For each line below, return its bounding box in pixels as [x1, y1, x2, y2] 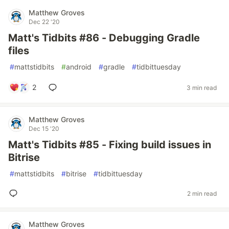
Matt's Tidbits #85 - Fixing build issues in [8, 139, 211, 151]
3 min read [187, 83, 217, 91]
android [66, 62, 91, 71]
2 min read [187, 189, 217, 197]
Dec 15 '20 [29, 125, 59, 132]
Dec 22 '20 [29, 18, 60, 26]
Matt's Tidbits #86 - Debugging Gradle [8, 32, 200, 44]
